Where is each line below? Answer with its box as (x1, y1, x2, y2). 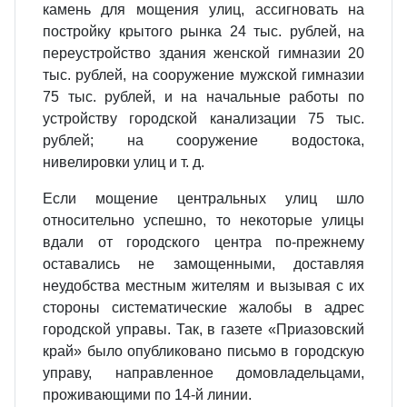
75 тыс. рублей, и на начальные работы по (43, 89, 364, 104)
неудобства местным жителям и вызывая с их (43, 278, 364, 293)
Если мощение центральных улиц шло (43, 191, 364, 206)
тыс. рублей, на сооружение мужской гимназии (43, 67, 364, 83)
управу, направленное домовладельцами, (43, 365, 364, 381)
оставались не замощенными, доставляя (43, 256, 364, 272)
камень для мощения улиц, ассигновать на (43, 2, 364, 17)
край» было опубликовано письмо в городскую (43, 343, 364, 359)
